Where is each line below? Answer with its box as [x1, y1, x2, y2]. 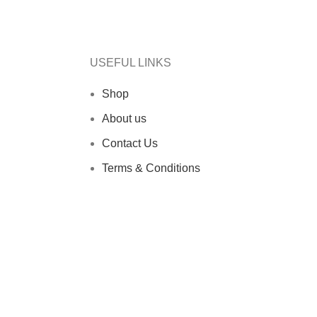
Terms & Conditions [102, 161, 200, 174]
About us [102, 112, 146, 125]
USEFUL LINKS [90, 56, 171, 69]
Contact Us [102, 137, 158, 149]
